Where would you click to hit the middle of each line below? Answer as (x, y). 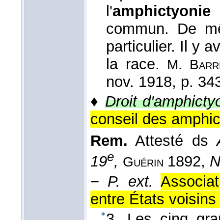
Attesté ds (172, 141)
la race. (137, 64)
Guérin (145, 162)
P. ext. (130, 181)
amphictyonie (162, 11)
